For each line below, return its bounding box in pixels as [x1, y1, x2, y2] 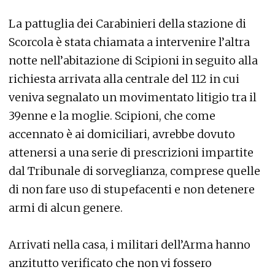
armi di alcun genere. [9, 201, 123, 215]
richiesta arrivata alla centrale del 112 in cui [9, 72, 239, 86]
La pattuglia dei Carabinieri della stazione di [9, 17, 246, 31]
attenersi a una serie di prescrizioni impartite [9, 145, 254, 160]
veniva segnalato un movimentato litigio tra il [9, 90, 257, 104]
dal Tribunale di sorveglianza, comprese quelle [9, 164, 260, 178]
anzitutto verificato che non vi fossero [9, 256, 212, 270]
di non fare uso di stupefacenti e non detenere [9, 182, 255, 196]
